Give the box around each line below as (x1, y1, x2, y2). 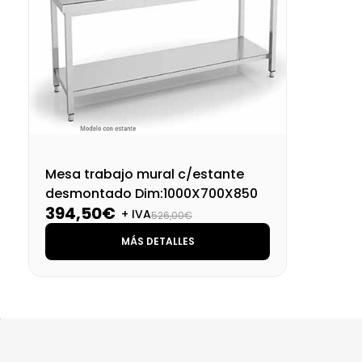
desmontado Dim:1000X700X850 (45, 183, 258, 203)
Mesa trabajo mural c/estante (45, 164, 244, 183)
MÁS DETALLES (120, 234, 195, 248)
